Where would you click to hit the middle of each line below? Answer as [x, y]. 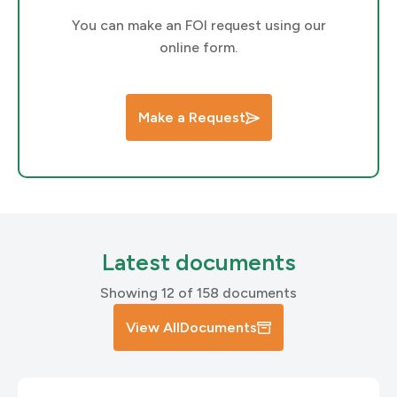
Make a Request [191, 117]
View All [153, 327]
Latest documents [198, 262]
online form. [198, 47]
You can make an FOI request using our [198, 25]
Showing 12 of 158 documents [198, 293]
